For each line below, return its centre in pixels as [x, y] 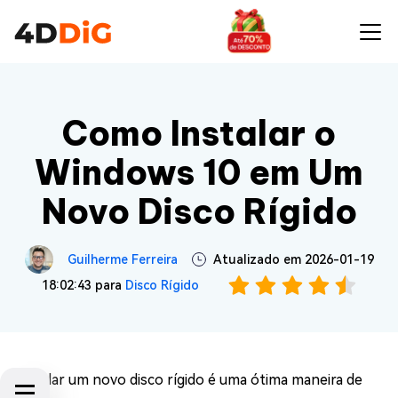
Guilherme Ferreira [122, 259]
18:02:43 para [83, 285]
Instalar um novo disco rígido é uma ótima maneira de [188, 380]
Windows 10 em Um [199, 172]
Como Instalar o [199, 133]
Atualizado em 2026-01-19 [293, 259]
